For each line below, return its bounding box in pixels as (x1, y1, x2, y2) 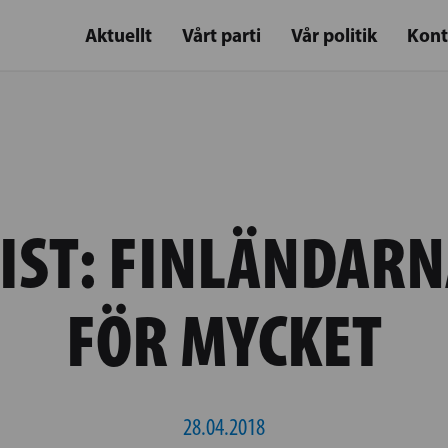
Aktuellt (85, 23, 152, 47)
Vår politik (291, 23, 377, 47)
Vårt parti (182, 23, 261, 47)
